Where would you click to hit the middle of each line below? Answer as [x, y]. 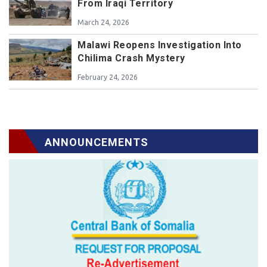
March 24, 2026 [103, 23]
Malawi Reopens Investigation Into [160, 45]
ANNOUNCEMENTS [97, 142]
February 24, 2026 [108, 77]
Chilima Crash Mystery [131, 58]
